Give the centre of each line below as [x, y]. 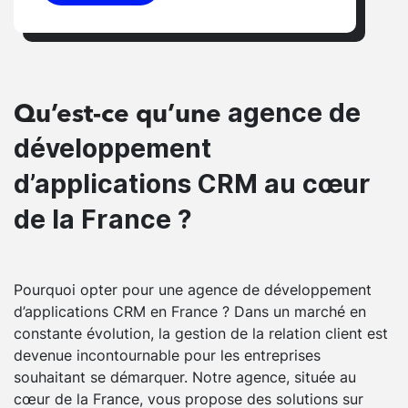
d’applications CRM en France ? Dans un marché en [190, 311]
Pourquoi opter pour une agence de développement [193, 289]
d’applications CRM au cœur [192, 184]
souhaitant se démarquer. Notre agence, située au [185, 377]
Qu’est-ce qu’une [117, 115]
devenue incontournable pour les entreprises [167, 355]
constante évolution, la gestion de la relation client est [201, 333]
